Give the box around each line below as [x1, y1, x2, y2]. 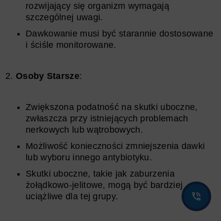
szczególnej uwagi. [26, 12, 103, 22]
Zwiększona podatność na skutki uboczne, [26, 102, 198, 112]
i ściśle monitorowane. [26, 39, 116, 50]
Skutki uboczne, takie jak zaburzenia [26, 168, 175, 179]
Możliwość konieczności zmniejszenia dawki [26, 141, 205, 151]
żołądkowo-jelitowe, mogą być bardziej [26, 180, 183, 190]
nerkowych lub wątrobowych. [26, 124, 143, 135]
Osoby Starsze [16, 71, 79, 81]
